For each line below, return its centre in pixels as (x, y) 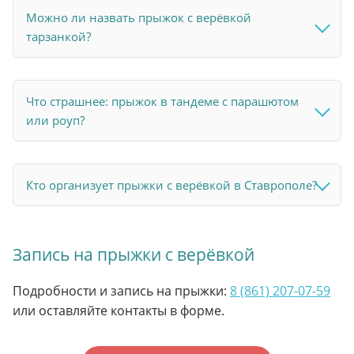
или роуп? (55, 121)
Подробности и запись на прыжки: (121, 291)
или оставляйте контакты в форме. (119, 311)
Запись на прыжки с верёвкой (134, 255)
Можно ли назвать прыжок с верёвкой (139, 18)
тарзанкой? (58, 37)
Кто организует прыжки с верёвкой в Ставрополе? (171, 185)
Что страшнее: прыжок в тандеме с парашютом (162, 102)
